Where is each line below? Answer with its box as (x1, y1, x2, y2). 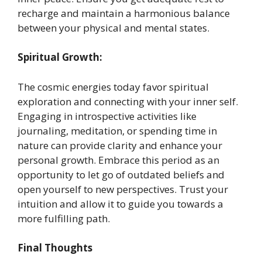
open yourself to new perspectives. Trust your (18, 182, 228, 196)
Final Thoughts (18, 241, 92, 255)
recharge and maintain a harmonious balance (18, 6, 230, 20)
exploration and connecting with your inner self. (18, 94, 238, 108)
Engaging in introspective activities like (18, 109, 196, 123)
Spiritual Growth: (18, 50, 102, 64)
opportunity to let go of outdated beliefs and (18, 167, 225, 181)
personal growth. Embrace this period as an (18, 153, 219, 167)
